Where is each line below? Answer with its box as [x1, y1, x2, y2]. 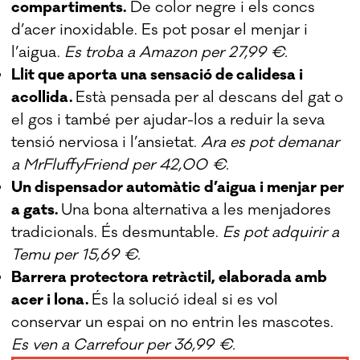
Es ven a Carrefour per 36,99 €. [11, 334, 236, 354]
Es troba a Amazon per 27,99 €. [60, 42, 288, 62]
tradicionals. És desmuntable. [11, 222, 223, 242]
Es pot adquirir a [223, 222, 340, 242]
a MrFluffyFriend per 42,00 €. [11, 154, 230, 174]
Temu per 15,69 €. [11, 244, 141, 264]
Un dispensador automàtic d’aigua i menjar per [11, 177, 345, 197]
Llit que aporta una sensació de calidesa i [11, 64, 304, 84]
